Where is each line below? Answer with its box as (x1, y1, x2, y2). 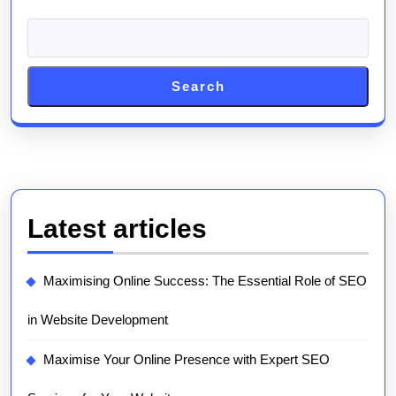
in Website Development (27, 312, 168, 327)
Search (171, 79, 225, 94)
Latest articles (27, 214, 207, 243)
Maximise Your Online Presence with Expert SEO (43, 352, 330, 367)
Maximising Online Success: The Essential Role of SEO (43, 273, 367, 288)
